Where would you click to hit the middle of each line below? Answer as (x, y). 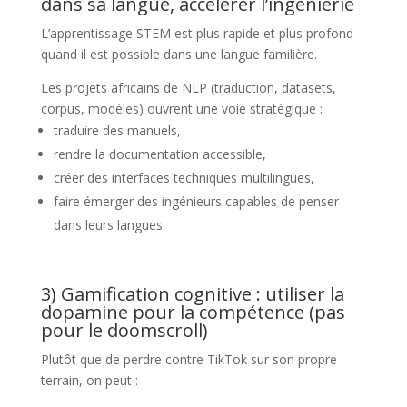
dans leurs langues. (109, 225)
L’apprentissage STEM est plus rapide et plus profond (197, 33)
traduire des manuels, (117, 130)
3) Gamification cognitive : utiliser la (192, 294)
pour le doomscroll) (124, 330)
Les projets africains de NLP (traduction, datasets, (188, 88)
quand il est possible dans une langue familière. (179, 54)
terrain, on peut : (89, 380)
